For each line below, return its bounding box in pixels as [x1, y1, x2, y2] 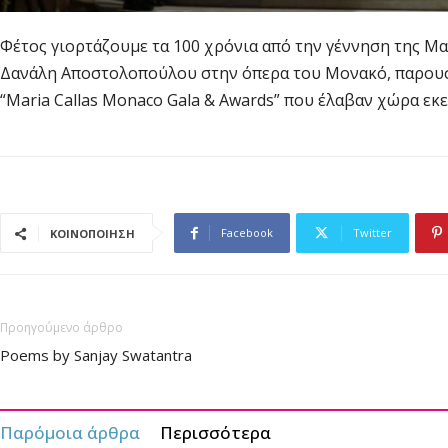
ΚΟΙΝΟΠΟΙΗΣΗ [50, 226, 135, 242]
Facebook [221, 225, 273, 241]
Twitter [353, 225, 392, 241]
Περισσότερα [160, 421, 271, 445]
